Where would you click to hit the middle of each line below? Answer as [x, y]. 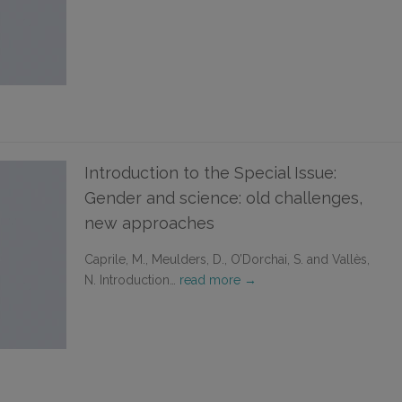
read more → [218, 280]
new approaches [149, 223]
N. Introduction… [132, 280]
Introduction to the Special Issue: [210, 173]
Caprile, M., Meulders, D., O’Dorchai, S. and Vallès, [227, 259]
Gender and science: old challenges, [223, 198]
